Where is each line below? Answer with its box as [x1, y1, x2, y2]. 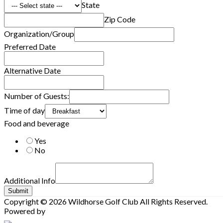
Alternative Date [4, 66, 61, 76]
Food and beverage [4, 118, 69, 128]
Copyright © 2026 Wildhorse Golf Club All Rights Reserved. [4, 197, 208, 207]
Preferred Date [4, 42, 56, 52]
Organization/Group [4, 29, 74, 39]
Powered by [4, 206, 45, 216]
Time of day [4, 106, 45, 115]
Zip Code [104, 14, 135, 24]
